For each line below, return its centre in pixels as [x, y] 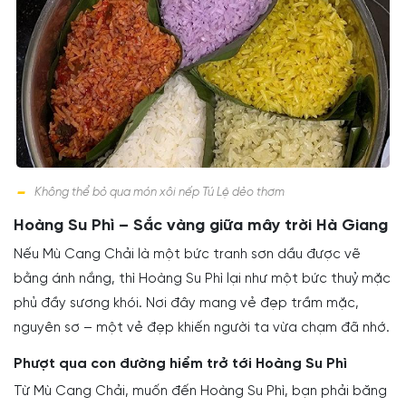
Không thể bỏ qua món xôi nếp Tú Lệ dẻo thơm [159, 192]
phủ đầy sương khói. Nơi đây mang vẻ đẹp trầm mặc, [186, 303]
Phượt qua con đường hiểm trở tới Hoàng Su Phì [180, 363]
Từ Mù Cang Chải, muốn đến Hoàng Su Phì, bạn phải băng [200, 391]
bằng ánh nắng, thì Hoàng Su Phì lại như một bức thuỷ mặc [202, 279]
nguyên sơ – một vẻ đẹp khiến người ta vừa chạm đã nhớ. [202, 328]
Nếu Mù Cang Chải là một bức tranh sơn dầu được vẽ [187, 254]
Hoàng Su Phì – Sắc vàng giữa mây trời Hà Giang [201, 226]
